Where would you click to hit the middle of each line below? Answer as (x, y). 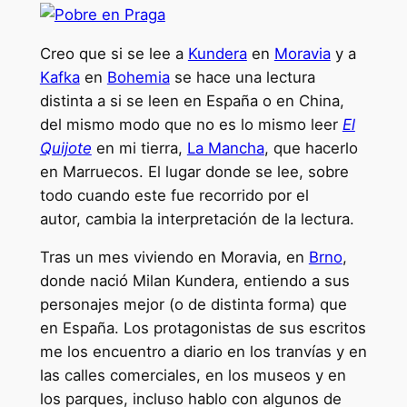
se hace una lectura (242, 77)
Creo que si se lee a (114, 53)
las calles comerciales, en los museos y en (193, 376)
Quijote (65, 148)
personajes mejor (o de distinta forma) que (193, 305)
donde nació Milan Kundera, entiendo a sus (194, 281)
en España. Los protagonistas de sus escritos (203, 328)
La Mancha (225, 148)
